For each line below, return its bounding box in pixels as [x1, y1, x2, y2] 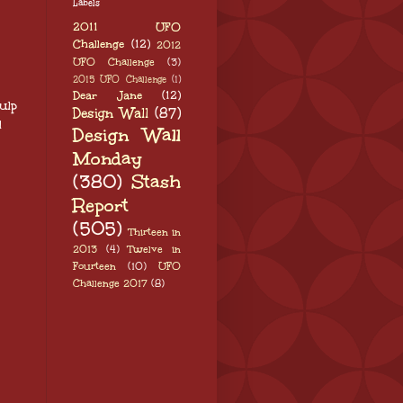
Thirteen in [129, 225, 181, 239]
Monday [73, 147, 142, 171]
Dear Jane [73, 88, 142, 103]
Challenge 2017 [73, 276, 148, 291]
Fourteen [73, 259, 116, 273]
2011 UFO [73, 20, 181, 35]
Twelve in [128, 242, 182, 256]
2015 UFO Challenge [73, 73, 166, 86]
